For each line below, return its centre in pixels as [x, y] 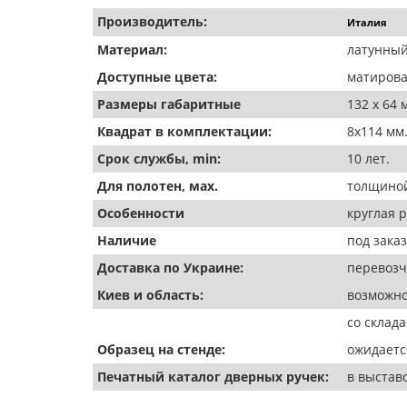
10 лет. [368, 159]
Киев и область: [150, 295]
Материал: [134, 50]
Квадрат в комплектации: [184, 131]
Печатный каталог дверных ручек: [213, 377]
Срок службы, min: [159, 159]
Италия [367, 22]
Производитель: [152, 21]
